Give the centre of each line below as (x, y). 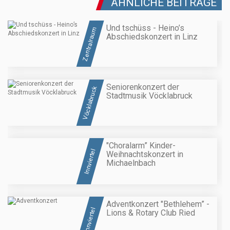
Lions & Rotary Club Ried (151, 213)
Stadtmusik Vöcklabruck (149, 95)
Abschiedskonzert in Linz (152, 37)
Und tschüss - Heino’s (145, 28)
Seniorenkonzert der (143, 87)
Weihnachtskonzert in (145, 154)
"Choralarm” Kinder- (141, 145)
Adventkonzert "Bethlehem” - (158, 204)
